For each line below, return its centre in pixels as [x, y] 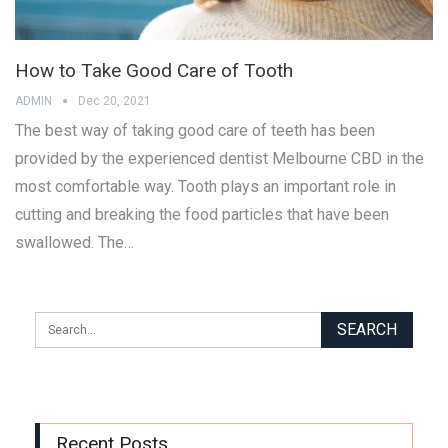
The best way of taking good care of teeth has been [195, 130]
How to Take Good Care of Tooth [154, 70]
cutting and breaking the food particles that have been [202, 214]
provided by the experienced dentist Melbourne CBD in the [219, 158]
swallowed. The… [74, 242]
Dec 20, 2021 [114, 100]
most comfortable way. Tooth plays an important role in [205, 186]
